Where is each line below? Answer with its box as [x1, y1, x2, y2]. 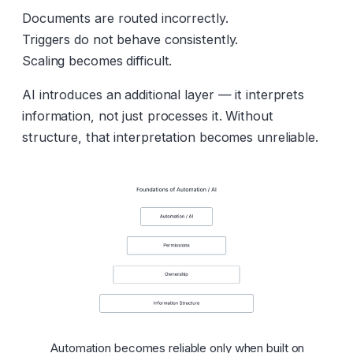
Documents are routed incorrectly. [22, 9, 229, 26]
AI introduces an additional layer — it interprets [22, 86, 305, 102]
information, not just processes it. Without [22, 107, 273, 124]
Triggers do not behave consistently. [22, 31, 239, 47]
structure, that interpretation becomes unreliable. [22, 128, 318, 145]
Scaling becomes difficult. [22, 52, 173, 69]
